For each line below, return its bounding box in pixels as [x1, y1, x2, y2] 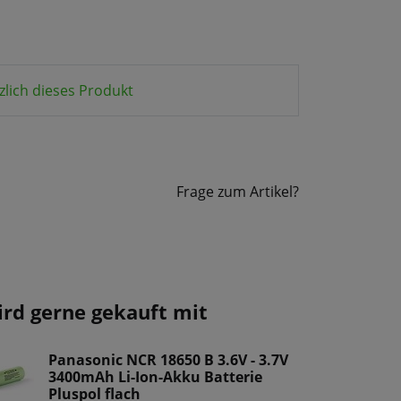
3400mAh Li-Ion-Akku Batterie [48, 367, 262, 388]
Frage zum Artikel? [176, 181, 299, 201]
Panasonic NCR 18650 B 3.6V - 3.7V [48, 350, 288, 371]
